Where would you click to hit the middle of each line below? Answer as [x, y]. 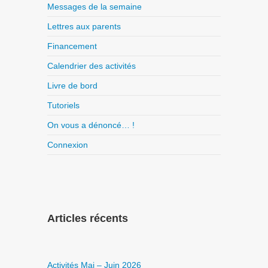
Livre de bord [72, 86]
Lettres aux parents [84, 26]
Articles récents [88, 218]
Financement [72, 46]
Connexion [68, 145]
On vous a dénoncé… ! [91, 125]
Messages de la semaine [95, 7]
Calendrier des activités [92, 66]
